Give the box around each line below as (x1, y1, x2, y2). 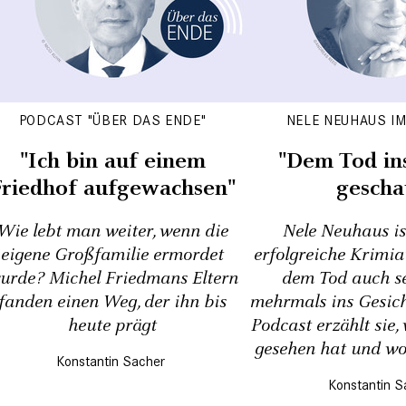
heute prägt (68, 314, 157, 338)
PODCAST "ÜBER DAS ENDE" (18, 111, 207, 129)
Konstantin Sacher (55, 353, 165, 370)
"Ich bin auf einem (19, 146, 206, 177)
